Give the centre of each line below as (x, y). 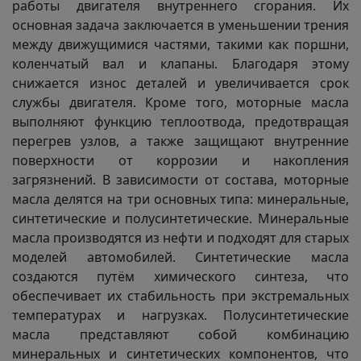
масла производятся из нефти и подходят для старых (180, 238)
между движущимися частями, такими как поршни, (180, 44)
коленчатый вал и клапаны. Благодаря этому (180, 64)
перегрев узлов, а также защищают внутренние (180, 141)
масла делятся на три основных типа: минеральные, (180, 199)
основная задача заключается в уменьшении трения (180, 25)
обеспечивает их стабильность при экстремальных (180, 296)
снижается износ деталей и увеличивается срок (180, 83)
